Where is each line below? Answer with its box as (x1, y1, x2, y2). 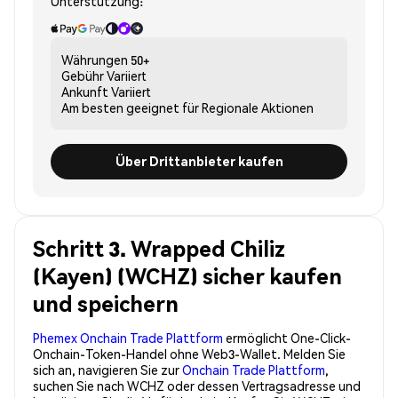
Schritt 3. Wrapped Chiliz (33, 234, 285, 262)
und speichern (33, 289, 179, 317)
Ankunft (61, 83, 108, 99)
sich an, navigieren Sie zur (33, 361, 182, 378)
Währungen (61, 51, 128, 68)
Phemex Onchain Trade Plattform (33, 329, 223, 346)
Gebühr (61, 67, 104, 84)
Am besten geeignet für (61, 99, 199, 115)
